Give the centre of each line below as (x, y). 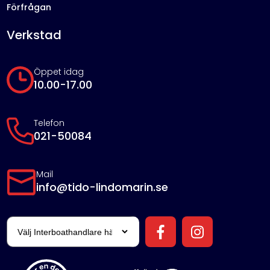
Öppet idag (59, 72)
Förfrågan (29, 8)
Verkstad (34, 35)
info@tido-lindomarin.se (102, 187)
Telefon (49, 123)
